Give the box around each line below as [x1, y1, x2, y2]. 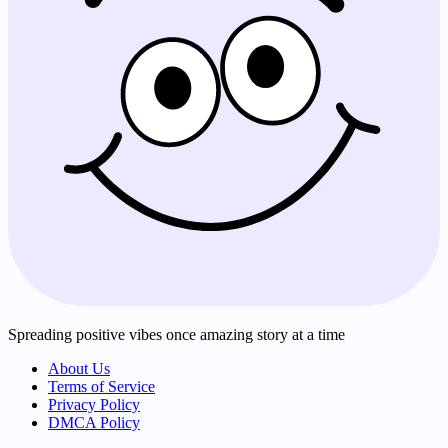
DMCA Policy [48, 413, 140, 431]
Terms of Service [48, 377, 155, 395]
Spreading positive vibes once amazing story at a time [8, 325, 345, 343]
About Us [48, 359, 110, 377]
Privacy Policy [48, 395, 140, 413]
